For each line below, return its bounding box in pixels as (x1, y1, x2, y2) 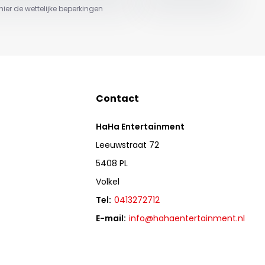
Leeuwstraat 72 (96, 139, 160, 151)
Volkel (96, 176, 120, 188)
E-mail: (96, 212, 127, 225)
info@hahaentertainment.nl (129, 212, 245, 225)
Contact (96, 92, 140, 106)
